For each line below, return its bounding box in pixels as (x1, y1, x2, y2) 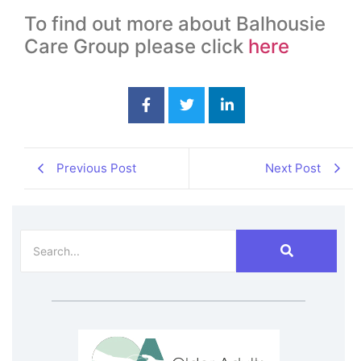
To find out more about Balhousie (24, 11, 326, 35)
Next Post (265, 160, 321, 176)
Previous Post (56, 160, 136, 176)
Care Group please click (24, 34, 248, 58)
